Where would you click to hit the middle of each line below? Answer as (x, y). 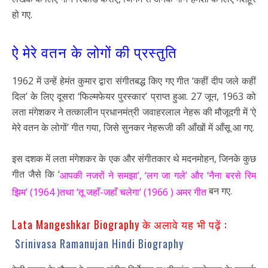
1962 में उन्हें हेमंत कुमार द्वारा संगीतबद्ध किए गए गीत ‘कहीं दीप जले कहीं (134, 80)
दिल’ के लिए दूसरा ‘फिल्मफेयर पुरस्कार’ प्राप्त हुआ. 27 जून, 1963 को (134, 96)
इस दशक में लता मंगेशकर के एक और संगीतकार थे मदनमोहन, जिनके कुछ (134, 158)
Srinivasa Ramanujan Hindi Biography (99, 243)
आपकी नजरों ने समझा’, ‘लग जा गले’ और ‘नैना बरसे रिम (158, 175)
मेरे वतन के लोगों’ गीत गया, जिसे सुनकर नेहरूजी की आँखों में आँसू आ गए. (133, 127)
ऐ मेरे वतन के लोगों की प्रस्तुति (95, 51)
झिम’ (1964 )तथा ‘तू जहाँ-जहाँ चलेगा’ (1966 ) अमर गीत (109, 192)
